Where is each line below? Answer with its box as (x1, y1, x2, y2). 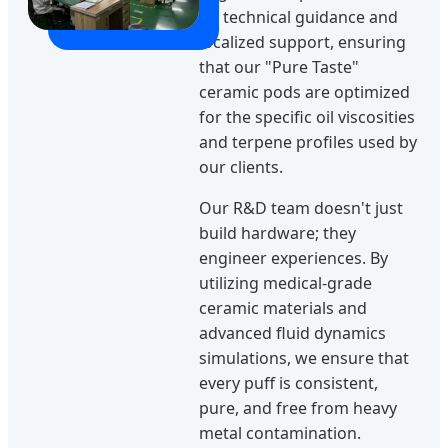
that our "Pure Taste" (199, 56, 359, 79)
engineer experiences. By (199, 247, 388, 270)
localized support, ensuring (199, 31, 406, 54)
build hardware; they (199, 222, 356, 245)
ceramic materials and (199, 297, 367, 320)
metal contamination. (199, 422, 361, 445)
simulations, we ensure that (199, 347, 409, 370)
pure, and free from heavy (199, 397, 397, 420)
